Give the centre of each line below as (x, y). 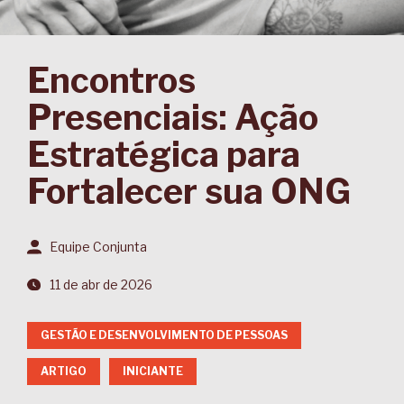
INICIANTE (153, 371)
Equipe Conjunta (98, 247)
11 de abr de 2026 (101, 285)
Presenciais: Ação (173, 117)
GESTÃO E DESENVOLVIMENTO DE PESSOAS (164, 335)
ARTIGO (64, 371)
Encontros (111, 80)
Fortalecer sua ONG (189, 191)
